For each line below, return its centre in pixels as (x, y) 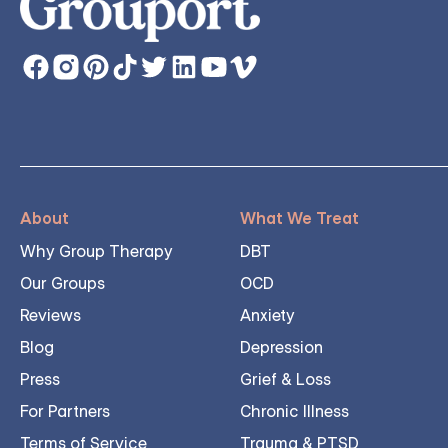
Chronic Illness (294, 411)
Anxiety (267, 315)
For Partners (65, 411)
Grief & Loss (285, 379)
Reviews (50, 315)
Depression (281, 347)
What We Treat (299, 218)
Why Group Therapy (96, 251)
